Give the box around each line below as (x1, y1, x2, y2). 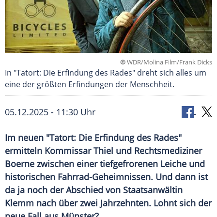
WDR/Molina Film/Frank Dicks (125, 58, 212, 67)
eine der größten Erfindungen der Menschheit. (5, 79, 174, 90)
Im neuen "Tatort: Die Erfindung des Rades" (5, 132, 182, 144)
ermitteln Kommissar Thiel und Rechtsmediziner (5, 145, 202, 157)
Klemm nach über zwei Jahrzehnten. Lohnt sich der (5, 197, 212, 209)
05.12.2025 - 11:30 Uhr (5, 106, 95, 118)
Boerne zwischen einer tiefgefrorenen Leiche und (5, 158, 205, 170)
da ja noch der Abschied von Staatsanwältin (5, 184, 183, 196)
